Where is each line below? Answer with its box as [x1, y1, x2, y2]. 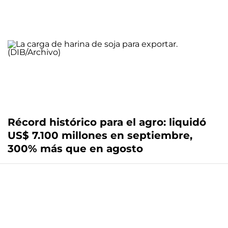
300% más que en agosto [8, 142, 143, 155]
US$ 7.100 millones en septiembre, [8, 129, 192, 142]
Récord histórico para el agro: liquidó [8, 116, 206, 129]
